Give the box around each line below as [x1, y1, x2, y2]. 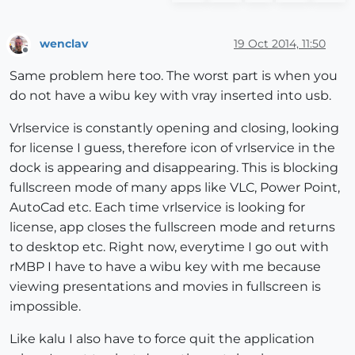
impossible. [10, 298, 81, 314]
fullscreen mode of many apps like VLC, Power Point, [10, 179, 340, 195]
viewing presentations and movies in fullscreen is [10, 278, 321, 294]
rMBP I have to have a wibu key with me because [10, 258, 321, 274]
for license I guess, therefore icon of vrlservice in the [10, 139, 335, 155]
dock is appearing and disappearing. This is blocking [10, 159, 338, 175]
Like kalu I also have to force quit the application [10, 330, 315, 346]
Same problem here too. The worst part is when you [10, 67, 338, 83]
